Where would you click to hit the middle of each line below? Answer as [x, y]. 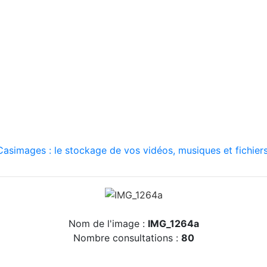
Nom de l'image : [108, 223]
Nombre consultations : [127, 237]
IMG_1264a [173, 223]
